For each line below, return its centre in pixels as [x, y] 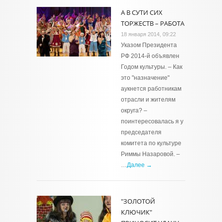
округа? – [134, 111]
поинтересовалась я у [152, 121]
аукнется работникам [151, 89]
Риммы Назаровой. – [150, 154]
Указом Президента [149, 45]
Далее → [139, 165]
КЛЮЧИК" [137, 212]
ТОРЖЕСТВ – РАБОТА [153, 23]
